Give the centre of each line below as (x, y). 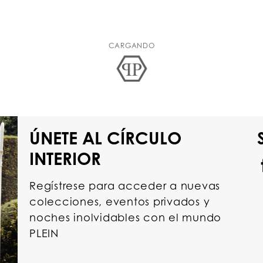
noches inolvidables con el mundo (125, 217)
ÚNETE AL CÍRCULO (105, 138)
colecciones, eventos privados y (120, 201)
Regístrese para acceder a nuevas (125, 185)
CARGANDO (131, 45)
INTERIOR (65, 158)
